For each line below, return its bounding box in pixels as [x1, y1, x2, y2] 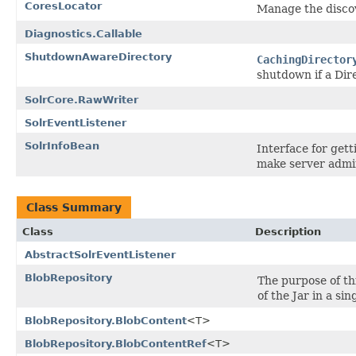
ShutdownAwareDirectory [25, 50, 172, 63]
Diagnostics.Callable [25, 27, 142, 40]
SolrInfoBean [25, 139, 99, 152]
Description [255, 225, 321, 238]
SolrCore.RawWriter [25, 93, 138, 106]
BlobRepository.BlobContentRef [25, 337, 207, 350]
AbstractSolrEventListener [25, 248, 176, 261]
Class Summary [26, 200, 122, 214]
